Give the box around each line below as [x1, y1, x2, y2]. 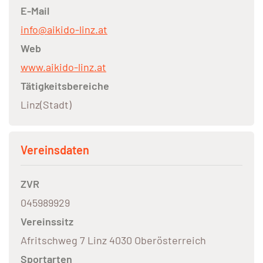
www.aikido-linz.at [21, 60, 106, 74]
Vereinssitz [21, 215, 73, 228]
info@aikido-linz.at [21, 23, 107, 36]
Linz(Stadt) [21, 98, 72, 112]
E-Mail [21, 4, 49, 18]
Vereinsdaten [21, 143, 89, 157]
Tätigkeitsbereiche [21, 79, 109, 93]
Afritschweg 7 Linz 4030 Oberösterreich [21, 234, 206, 247]
